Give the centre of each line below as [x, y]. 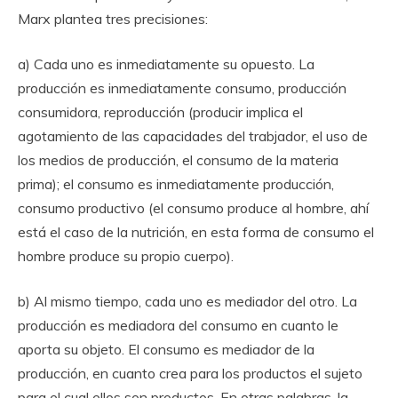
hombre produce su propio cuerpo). [126, 256]
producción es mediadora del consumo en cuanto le [178, 326]
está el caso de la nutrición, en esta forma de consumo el [196, 232]
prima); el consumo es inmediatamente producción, [176, 184]
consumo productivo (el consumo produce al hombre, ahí [193, 208]
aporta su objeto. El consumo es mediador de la [166, 350]
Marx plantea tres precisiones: [113, 19]
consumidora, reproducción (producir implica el [160, 112]
